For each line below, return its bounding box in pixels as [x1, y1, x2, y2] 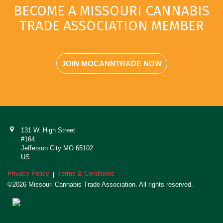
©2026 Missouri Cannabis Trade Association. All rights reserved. [7, 180, 193, 188]
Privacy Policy [7, 169, 49, 177]
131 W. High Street [20, 126, 75, 134]
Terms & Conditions [58, 169, 114, 177]
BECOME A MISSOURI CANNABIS [13, 2, 210, 19]
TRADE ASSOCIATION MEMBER [19, 17, 204, 34]
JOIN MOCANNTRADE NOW [61, 59, 162, 68]
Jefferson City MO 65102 [20, 144, 93, 152]
